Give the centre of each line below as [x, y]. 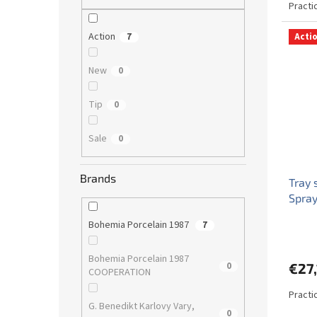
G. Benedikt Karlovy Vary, [141, 307]
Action [102, 36]
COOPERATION [120, 273]
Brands [98, 178]
